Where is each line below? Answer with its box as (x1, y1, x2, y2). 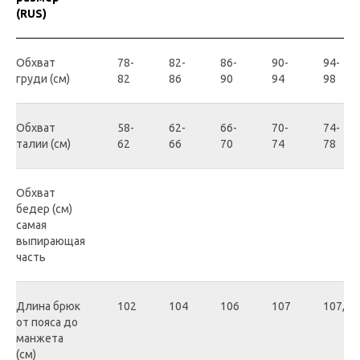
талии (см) (16, 137, 71, 151)
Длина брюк (16, 300, 80, 313)
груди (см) (16, 72, 70, 86)
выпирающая (16, 235, 85, 248)
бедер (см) (16, 202, 72, 216)
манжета (16, 332, 63, 346)
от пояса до (16, 316, 78, 329)
